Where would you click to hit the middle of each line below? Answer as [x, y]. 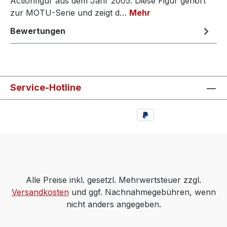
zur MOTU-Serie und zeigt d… [70, 13]
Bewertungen [38, 31]
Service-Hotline [46, 88]
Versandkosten [40, 192]
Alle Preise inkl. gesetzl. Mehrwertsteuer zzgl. [113, 180]
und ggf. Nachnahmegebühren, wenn [142, 192]
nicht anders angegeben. [113, 204]
